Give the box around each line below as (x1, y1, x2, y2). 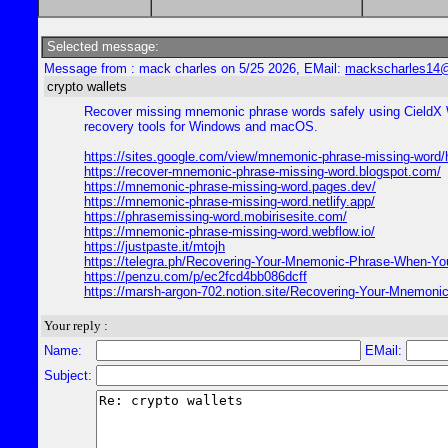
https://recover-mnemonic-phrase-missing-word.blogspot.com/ (84, 164, 441, 179)
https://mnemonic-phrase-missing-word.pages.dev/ (84, 179, 376, 194)
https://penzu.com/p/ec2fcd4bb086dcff (84, 269, 307, 284)
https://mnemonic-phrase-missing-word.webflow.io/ (84, 224, 375, 239)
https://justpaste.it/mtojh (84, 239, 225, 254)
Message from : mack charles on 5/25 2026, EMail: (44, 61, 345, 76)
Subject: (44, 368, 92, 383)
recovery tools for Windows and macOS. (84, 119, 318, 134)
